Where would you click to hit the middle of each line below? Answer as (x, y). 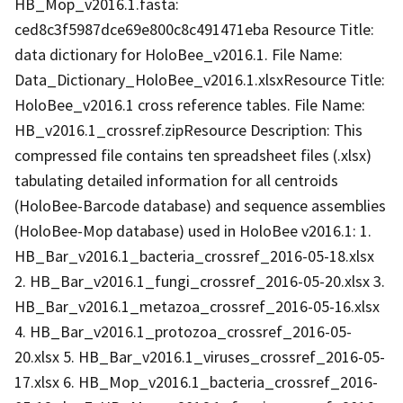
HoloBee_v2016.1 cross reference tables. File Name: (190, 104)
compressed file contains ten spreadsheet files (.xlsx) (193, 155)
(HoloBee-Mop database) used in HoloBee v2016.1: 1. (193, 230)
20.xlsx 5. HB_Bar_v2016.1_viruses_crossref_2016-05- (200, 356)
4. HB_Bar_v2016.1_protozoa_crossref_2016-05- (183, 331)
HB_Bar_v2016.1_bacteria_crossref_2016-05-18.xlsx (194, 255)
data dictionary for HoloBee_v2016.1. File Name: (179, 54)
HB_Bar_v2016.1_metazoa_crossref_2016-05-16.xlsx (197, 306)
